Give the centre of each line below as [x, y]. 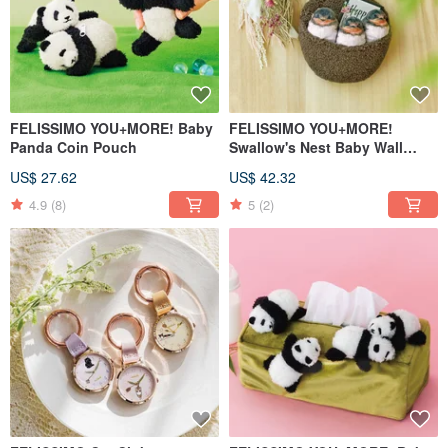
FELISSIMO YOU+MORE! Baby [111, 128]
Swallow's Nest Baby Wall [316, 147]
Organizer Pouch [286, 166]
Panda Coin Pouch [73, 147]
